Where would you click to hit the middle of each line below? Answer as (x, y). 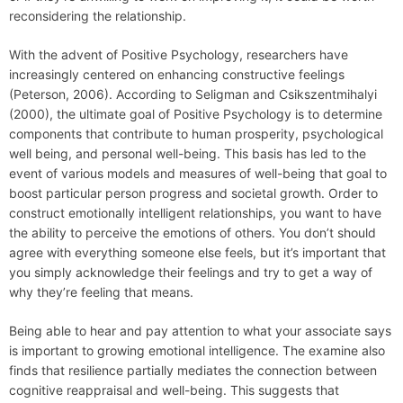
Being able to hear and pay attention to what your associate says (200, 331)
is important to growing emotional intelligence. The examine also (197, 351)
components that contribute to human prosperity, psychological (196, 134)
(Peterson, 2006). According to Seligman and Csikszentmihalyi (193, 94)
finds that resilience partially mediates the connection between (193, 371)
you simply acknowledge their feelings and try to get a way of (191, 273)
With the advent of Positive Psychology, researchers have (179, 55)
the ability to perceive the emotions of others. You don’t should (193, 233)
